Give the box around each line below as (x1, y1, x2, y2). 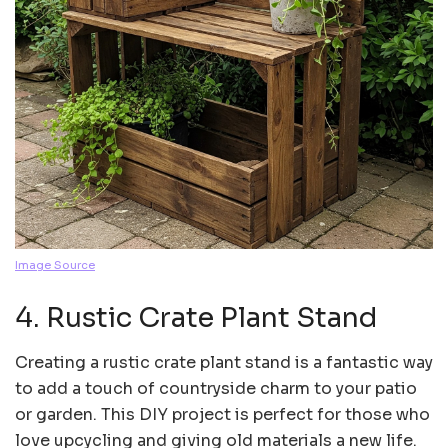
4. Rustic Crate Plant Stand (15, 301, 378, 336)
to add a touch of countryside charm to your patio (15, 378, 417, 400)
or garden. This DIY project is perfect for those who (15, 404, 430, 426)
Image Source (15, 257, 95, 272)
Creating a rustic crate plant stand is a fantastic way (15, 352, 433, 374)
